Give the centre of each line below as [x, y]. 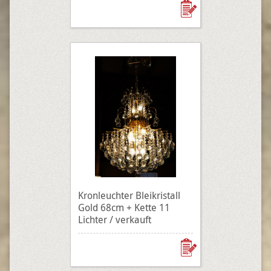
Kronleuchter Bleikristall [129, 195]
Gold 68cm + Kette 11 [124, 207]
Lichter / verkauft [115, 220]
